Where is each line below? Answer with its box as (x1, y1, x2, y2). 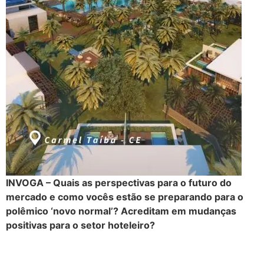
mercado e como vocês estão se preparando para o (6, 191, 243, 203)
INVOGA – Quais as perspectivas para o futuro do (6, 177, 232, 189)
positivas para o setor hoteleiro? (6, 219, 155, 232)
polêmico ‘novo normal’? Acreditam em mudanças (6, 205, 236, 217)
